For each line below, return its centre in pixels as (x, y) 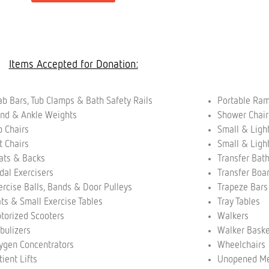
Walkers (234, 216)
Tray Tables (240, 202)
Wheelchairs (241, 245)
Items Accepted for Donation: (73, 65)
